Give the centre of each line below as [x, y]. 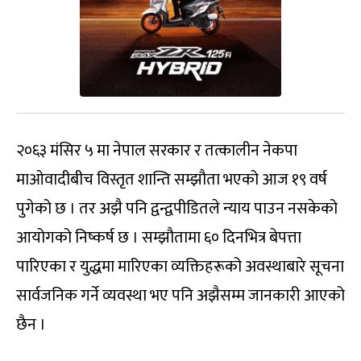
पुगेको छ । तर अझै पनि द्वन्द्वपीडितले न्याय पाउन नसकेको [177, 208]
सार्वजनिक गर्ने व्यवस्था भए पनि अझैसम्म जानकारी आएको [180, 295]
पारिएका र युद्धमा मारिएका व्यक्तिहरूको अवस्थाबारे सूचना [180, 266]
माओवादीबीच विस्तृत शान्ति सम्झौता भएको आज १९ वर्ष [172, 179]
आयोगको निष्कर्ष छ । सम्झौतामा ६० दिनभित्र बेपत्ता [159, 237]
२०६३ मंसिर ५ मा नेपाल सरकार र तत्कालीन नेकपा [157, 150]
